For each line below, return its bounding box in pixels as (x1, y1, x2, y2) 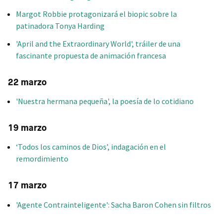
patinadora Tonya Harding (16, 20, 105, 31)
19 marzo (8, 122, 47, 133)
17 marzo (8, 180, 47, 191)
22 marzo (8, 76, 47, 88)
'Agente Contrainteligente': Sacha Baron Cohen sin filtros (16, 199, 211, 210)
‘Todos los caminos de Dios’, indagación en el (16, 142, 166, 152)
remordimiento (16, 154, 68, 164)
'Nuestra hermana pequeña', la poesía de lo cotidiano (16, 96, 194, 107)
